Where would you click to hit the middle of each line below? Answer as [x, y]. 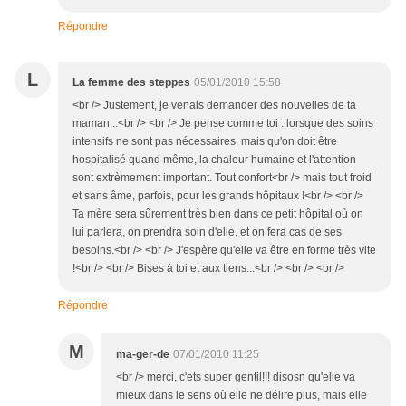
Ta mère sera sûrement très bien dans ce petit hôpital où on [218, 214]
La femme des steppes [131, 82]
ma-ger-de [143, 354]
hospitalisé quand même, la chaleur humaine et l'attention [214, 159]
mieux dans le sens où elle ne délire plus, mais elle [242, 395]
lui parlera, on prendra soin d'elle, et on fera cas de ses [207, 232]
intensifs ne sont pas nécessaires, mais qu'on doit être [205, 141]
